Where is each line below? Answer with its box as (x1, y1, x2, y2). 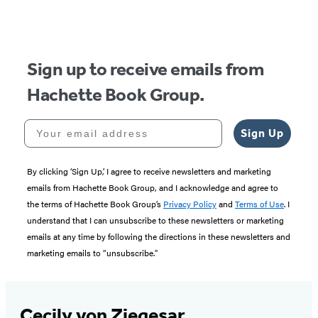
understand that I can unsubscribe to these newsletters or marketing (27, 214, 284, 227)
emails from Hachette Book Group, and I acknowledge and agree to (27, 181, 278, 194)
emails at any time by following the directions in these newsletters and (27, 230, 290, 243)
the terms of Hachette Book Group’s (27, 197, 163, 211)
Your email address (23, 119, 141, 131)
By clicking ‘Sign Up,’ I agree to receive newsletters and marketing (27, 165, 271, 178)
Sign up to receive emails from (27, 58, 264, 81)
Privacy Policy (163, 197, 216, 211)
